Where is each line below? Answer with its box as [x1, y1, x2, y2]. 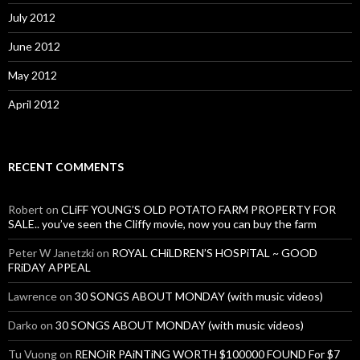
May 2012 [8, 68, 57, 83]
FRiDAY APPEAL [8, 260, 91, 275]
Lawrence [8, 289, 57, 304]
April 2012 [8, 97, 59, 112]
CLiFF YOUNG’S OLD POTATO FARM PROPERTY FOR [61, 202, 336, 217]
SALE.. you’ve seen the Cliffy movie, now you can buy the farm [8, 217, 317, 231]
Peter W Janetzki [8, 246, 94, 260]
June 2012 [8, 39, 60, 54]
